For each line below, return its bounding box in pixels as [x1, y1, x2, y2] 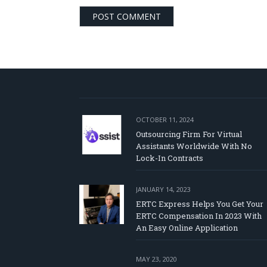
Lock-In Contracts [136, 153, 203, 164]
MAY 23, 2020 [136, 254, 177, 264]
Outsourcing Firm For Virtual [136, 129, 242, 140]
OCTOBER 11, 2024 [136, 115, 194, 125]
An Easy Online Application [136, 222, 238, 234]
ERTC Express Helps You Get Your [136, 198, 263, 210]
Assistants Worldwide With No [136, 141, 252, 152]
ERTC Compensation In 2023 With [136, 210, 262, 222]
